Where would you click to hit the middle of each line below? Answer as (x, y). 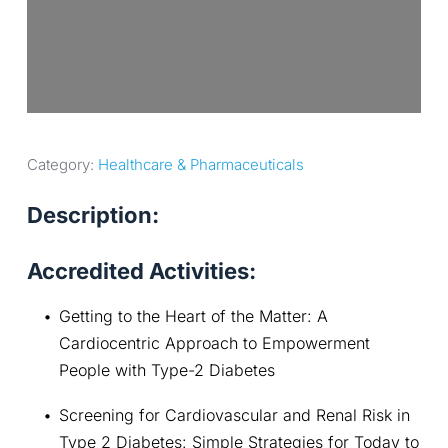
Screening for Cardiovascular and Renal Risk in (234, 415)
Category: (62, 165)
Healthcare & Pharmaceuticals (200, 165)
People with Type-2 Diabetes (166, 370)
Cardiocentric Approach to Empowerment (214, 343)
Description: (92, 215)
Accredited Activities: (141, 271)
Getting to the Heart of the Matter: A (193, 316)
